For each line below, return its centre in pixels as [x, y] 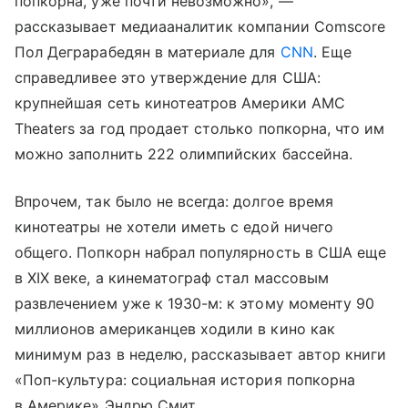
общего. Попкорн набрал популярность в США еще [201, 252]
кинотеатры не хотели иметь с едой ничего [174, 226]
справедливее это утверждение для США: [168, 77]
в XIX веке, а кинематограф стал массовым [172, 277]
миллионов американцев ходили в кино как [175, 328]
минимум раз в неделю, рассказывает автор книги [201, 354]
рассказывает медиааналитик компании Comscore [200, 26]
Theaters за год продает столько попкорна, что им [200, 128]
